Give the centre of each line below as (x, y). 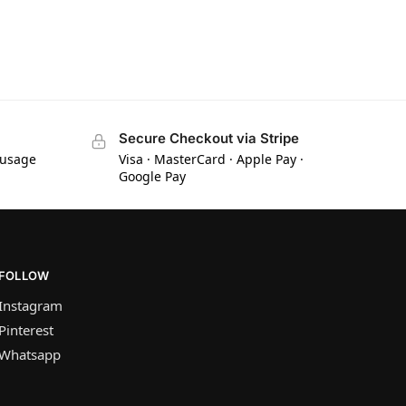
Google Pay (152, 176)
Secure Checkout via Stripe (208, 139)
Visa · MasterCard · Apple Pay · (211, 159)
